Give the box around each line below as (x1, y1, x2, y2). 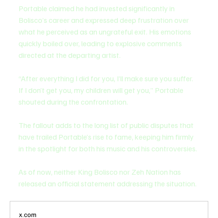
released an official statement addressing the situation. (18, 178, 197, 188)
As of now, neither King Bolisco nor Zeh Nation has (18, 166, 182, 177)
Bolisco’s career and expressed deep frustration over (18, 15, 190, 25)
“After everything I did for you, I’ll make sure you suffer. (18, 73, 195, 83)
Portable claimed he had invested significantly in (18, 3, 176, 13)
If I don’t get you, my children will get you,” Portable (18, 85, 185, 95)
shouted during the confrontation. (18, 96, 128, 107)
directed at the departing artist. (18, 50, 121, 60)
